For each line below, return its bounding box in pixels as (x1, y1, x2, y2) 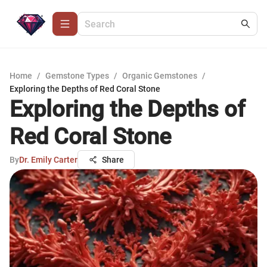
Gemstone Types (45, 71, 109, 80)
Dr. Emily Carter (19, 155, 77, 164)
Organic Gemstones (122, 71, 197, 80)
